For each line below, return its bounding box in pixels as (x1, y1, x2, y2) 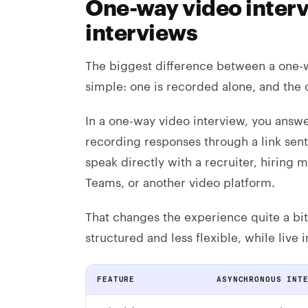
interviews (85, 18, 198, 45)
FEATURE (97, 274, 135, 284)
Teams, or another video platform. (85, 175, 275, 189)
